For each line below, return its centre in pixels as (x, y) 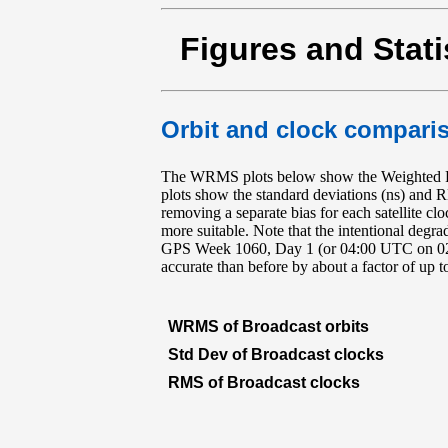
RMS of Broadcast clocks (263, 382)
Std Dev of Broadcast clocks (275, 354)
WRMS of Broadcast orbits (268, 326)
